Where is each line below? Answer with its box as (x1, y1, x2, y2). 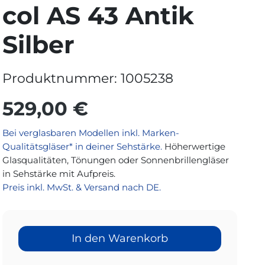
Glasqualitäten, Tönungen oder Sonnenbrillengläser (2, 154, 230, 166)
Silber (2, 30, 75, 59)
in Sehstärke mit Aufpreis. (2, 168, 116, 179)
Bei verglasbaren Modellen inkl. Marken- (2, 127, 180, 138)
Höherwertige (164, 141, 226, 152)
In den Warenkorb (72, 232, 169, 245)
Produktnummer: (2, 70, 121, 86)
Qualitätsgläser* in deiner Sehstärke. (2, 141, 165, 152)
